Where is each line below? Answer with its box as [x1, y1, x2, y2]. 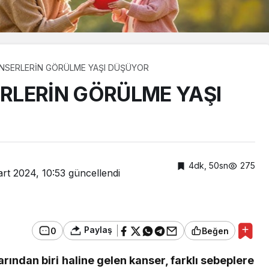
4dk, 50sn [189, 160, 228, 171]
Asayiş [131, 246, 156, 257]
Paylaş [82, 225, 112, 235]
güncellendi [65, 167, 120, 179]
